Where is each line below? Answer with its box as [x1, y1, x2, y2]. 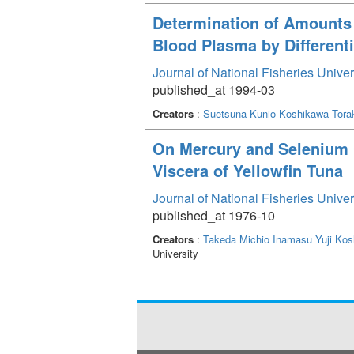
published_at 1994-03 [153, 80, 275, 99]
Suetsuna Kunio [203, 105, 276, 121]
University [153, 245, 198, 261]
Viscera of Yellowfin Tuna [153, 158, 343, 182]
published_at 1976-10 [153, 205, 275, 224]
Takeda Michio [203, 231, 269, 247]
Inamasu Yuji [273, 231, 332, 247]
